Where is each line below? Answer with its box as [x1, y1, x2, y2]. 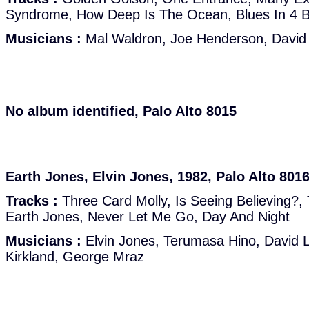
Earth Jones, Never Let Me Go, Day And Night [6, 209, 290, 224]
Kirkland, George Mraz [6, 249, 144, 264]
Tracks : [6, 193, 58, 208]
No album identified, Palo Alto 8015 [6, 103, 237, 119]
